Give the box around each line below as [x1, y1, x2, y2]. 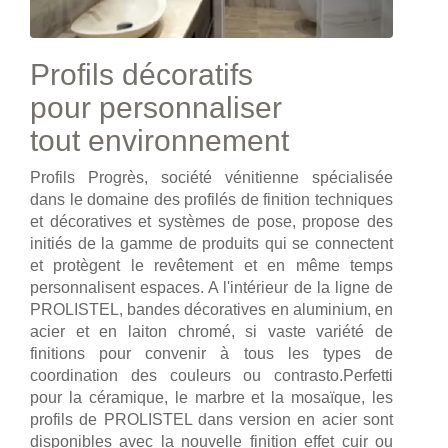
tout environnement [30, 123, 289, 157]
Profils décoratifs [30, 57, 253, 91]
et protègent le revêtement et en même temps [30, 256, 393, 274]
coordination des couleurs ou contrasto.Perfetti [30, 366, 393, 384]
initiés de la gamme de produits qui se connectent [30, 234, 393, 252]
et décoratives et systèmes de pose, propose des [30, 212, 393, 230]
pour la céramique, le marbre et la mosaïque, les [30, 388, 393, 406]
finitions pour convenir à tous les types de [30, 344, 393, 362]
